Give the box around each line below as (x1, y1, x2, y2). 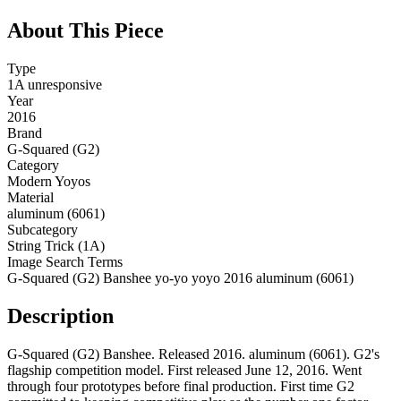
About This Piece (7, 19, 164, 43)
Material (7, 190, 54, 206)
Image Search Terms (7, 254, 123, 270)
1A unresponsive (7, 77, 102, 93)
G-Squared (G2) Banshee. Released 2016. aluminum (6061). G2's (7, 346, 380, 362)
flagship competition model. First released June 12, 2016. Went (7, 362, 362, 378)
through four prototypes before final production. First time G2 (7, 378, 354, 394)
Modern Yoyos (7, 174, 90, 190)
